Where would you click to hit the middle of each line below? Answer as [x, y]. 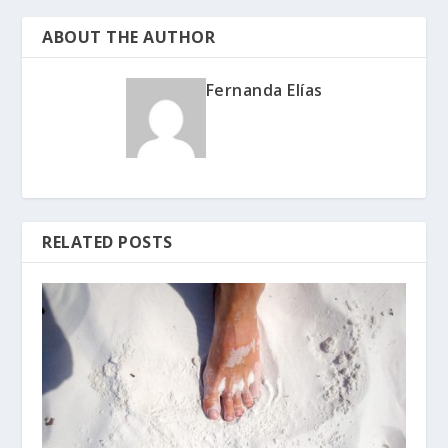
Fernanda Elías [264, 90]
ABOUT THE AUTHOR [129, 37]
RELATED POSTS [107, 242]
